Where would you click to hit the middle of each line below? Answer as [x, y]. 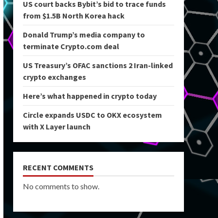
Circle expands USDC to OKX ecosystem [92, 115]
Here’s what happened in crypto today [90, 96]
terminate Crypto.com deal [71, 46]
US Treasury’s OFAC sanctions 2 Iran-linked [98, 65]
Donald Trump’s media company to [84, 35]
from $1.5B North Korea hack [73, 16]
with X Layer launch [56, 127]
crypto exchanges [54, 77]
